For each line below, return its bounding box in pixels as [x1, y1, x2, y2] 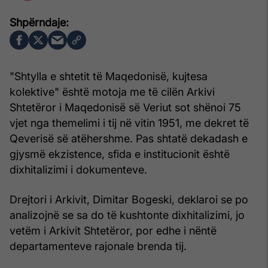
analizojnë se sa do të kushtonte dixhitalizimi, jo [10, 208, 245, 221]
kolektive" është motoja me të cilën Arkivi [10, 85, 215, 98]
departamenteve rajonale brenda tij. [10, 239, 187, 252]
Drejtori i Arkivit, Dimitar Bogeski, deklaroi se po [10, 193, 248, 206]
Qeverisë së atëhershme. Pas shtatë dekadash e [10, 132, 248, 145]
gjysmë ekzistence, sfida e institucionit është [10, 147, 230, 160]
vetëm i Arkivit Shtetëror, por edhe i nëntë [10, 224, 217, 237]
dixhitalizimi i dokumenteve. [10, 163, 147, 176]
